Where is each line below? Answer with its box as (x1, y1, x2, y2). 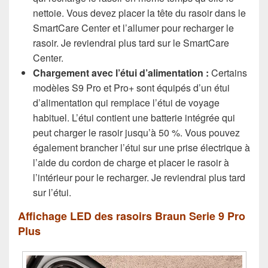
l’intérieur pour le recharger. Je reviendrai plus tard (33, 170, 245, 184)
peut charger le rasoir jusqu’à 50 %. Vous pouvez (33, 125, 240, 139)
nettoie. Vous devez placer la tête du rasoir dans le (33, 5, 246, 20)
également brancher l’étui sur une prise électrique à (33, 140, 250, 154)
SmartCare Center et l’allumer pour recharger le (33, 20, 234, 35)
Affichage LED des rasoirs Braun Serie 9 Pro (18, 208, 245, 224)
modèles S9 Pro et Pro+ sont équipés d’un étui (33, 80, 230, 95)
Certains (209, 65, 247, 80)
